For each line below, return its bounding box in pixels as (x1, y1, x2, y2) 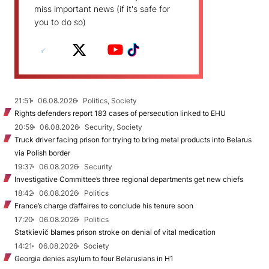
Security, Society (85, 122, 142, 131)
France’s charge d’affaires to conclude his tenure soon (14, 201, 193, 210)
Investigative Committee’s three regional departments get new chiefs (14, 175, 243, 184)
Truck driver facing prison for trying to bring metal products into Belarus (14, 135, 252, 144)
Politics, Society (83, 96, 137, 105)
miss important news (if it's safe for (34, 4, 170, 14)
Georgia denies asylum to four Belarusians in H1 (14, 254, 174, 263)
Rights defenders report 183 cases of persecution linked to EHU (14, 109, 226, 118)
